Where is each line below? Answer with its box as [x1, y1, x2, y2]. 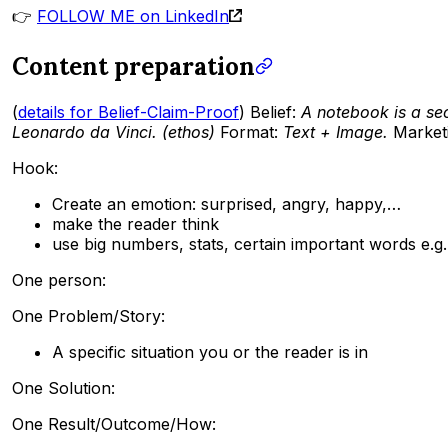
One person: [12, 270, 106, 291]
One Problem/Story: [12, 306, 165, 327]
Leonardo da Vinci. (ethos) [12, 122, 215, 143]
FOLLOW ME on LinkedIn [37, 5, 229, 26]
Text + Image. [283, 122, 388, 143]
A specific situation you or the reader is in [52, 342, 368, 363]
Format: [215, 122, 283, 143]
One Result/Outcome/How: [12, 414, 216, 435]
